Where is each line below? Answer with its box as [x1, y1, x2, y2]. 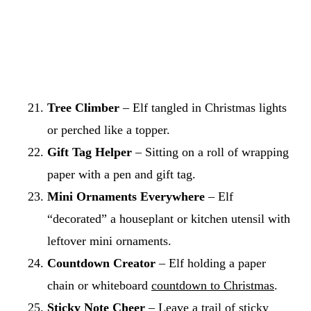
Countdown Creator [47, 255, 155, 270]
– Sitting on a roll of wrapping [132, 144, 289, 159]
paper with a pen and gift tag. [47, 167, 196, 181]
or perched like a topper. [47, 122, 170, 137]
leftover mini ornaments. [47, 233, 171, 248]
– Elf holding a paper [155, 255, 266, 270]
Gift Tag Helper [47, 144, 132, 159]
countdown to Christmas [151, 278, 274, 292]
